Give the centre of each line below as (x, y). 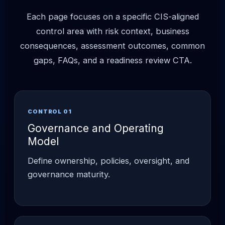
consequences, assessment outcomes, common (113, 45)
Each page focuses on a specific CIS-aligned (113, 16)
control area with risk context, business (113, 31)
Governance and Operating (96, 128)
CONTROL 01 (50, 111)
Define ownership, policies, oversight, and (108, 160)
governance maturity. (69, 174)
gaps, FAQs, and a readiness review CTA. (113, 60)
